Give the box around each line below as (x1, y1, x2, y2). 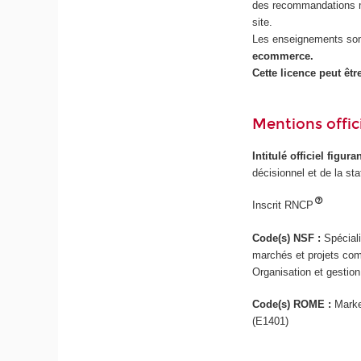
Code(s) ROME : (252, 298, 335, 311)
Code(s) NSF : (252, 231, 325, 244)
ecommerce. (252, 49, 314, 62)
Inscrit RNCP (252, 199, 314, 212)
